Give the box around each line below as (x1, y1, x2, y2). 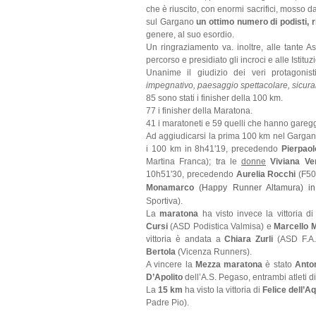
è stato (262, 259, 295, 269)
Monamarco (146, 182, 200, 193)
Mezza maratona (195, 259, 262, 269)
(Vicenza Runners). (176, 246, 252, 257)
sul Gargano (146, 16, 197, 27)
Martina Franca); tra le (146, 156, 241, 166)
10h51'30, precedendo (146, 169, 236, 179)
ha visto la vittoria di (183, 284, 260, 295)
